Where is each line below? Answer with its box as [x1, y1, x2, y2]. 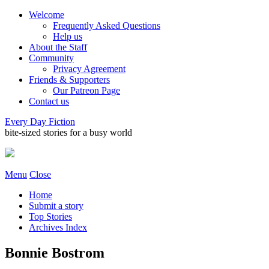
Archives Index [29, 222, 87, 232]
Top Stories [29, 211, 72, 222]
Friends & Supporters [29, 74, 110, 85]
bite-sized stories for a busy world [5, 127, 132, 138]
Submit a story [29, 201, 83, 211]
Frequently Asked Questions [53, 20, 160, 31]
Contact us [29, 96, 69, 106]
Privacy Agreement [53, 64, 125, 74]
